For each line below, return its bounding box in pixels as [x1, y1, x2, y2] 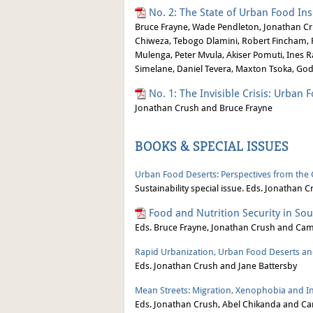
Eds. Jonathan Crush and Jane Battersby [135, 261, 297, 271]
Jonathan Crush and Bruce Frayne [135, 103, 272, 113]
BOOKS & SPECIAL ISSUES [135, 138, 289, 155]
